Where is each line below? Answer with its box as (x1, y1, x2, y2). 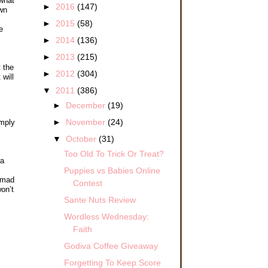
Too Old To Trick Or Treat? (63, 148, 164, 159)
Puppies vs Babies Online (63, 165, 160, 175)
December (66, 100, 108, 110)
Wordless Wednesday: (63, 211, 149, 221)
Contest (72, 178, 102, 188)
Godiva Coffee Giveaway (63, 241, 158, 251)
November (66, 117, 108, 127)
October (66, 134, 99, 144)
